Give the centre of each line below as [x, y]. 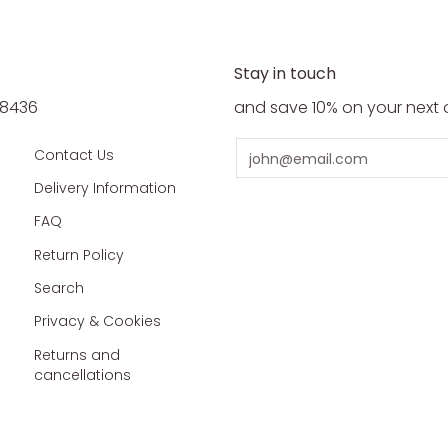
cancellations [83, 374]
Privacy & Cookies [98, 321]
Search [59, 287]
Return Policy [79, 254]
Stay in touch [285, 73]
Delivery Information [105, 187]
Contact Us [74, 154]
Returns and [77, 354]
